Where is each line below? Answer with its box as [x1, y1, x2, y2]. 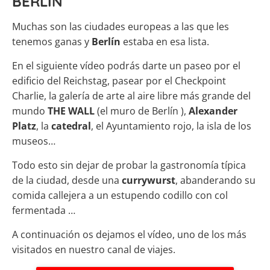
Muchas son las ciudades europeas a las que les [12, 20, 229, 34]
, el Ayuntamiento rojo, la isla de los [91, 119, 251, 133]
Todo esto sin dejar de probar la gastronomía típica [12, 159, 246, 172]
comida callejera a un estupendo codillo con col [12, 189, 228, 202]
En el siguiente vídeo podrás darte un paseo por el [12, 59, 240, 73]
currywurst [122, 174, 175, 187]
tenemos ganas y [12, 35, 92, 49]
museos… [12, 134, 55, 148]
